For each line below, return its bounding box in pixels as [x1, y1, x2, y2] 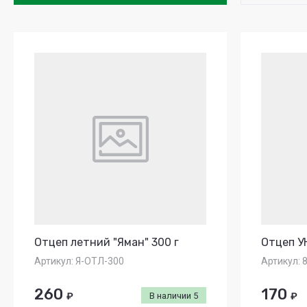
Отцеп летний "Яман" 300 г [34, 236, 179, 249]
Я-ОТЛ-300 [73, 255, 124, 267]
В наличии [149, 290, 193, 301]
